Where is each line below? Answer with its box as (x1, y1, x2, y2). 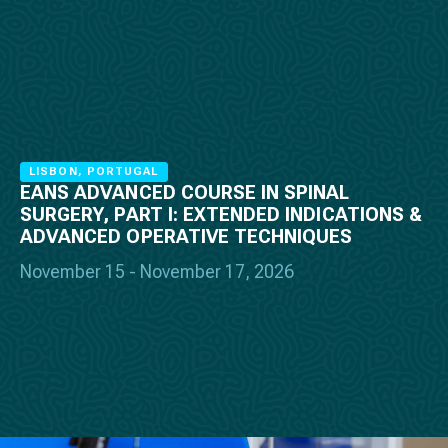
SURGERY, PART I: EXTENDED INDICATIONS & (20, 203, 422, 227)
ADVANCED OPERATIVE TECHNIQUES (20, 225, 353, 249)
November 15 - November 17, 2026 (20, 261, 294, 283)
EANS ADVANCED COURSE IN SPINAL (20, 181, 350, 205)
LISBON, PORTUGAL (29, 165, 159, 179)
